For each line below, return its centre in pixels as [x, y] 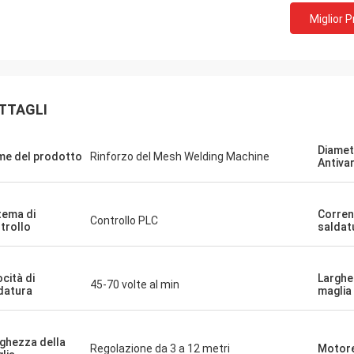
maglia [335, 291]
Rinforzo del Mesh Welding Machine [180, 156]
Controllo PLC [124, 220]
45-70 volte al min [135, 284]
